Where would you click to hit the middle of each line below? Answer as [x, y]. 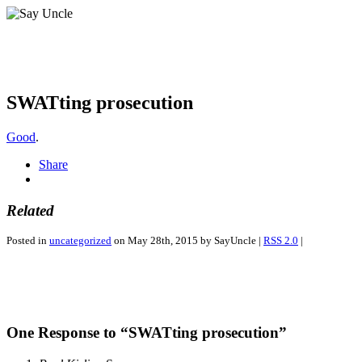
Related [30, 210]
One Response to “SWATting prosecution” [147, 332]
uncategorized [80, 241]
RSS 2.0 [281, 241]
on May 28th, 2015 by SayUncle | [187, 241]
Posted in [28, 241]
